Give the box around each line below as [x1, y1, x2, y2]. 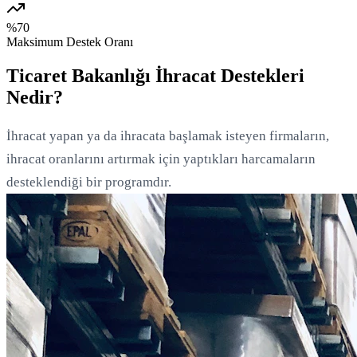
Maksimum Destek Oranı [6, 35, 133, 49]
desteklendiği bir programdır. [6, 174, 171, 190]
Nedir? [6, 87, 63, 108]
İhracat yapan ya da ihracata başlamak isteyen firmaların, [6, 127, 329, 143]
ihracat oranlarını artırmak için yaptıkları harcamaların [6, 151, 316, 167]
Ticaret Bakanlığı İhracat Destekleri [6, 65, 304, 87]
